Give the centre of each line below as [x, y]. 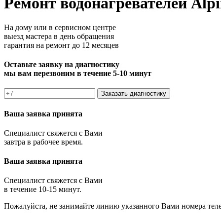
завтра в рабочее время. [43, 142]
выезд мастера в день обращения [59, 36]
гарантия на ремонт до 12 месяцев [61, 45]
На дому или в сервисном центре [60, 27]
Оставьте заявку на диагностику [62, 65]
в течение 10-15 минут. [43, 189]
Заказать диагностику [134, 94]
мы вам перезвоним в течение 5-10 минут [78, 74]
